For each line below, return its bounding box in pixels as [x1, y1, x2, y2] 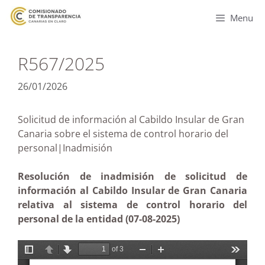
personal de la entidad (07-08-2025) [18, 212, 180, 225]
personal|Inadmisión [18, 141, 153, 154]
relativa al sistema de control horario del [18, 198, 247, 211]
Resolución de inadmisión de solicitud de [18, 170, 247, 183]
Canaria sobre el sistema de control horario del [18, 127, 228, 140]
